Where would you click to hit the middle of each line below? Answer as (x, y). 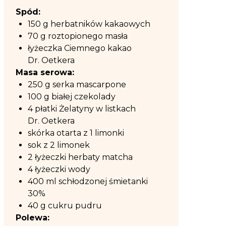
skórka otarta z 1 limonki (77, 133)
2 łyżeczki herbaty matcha (81, 157)
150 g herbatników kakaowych (90, 24)
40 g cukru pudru (66, 206)
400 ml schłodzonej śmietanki (88, 181)
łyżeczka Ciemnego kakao (80, 48)
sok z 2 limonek (60, 145)
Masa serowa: (45, 72)
